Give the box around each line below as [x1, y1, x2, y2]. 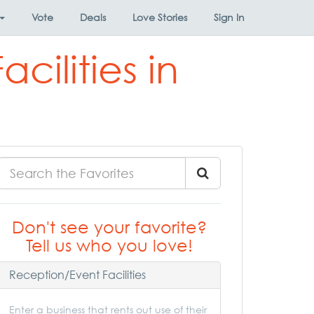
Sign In [214, 11, 245, 23]
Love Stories [132, 11, 187, 23]
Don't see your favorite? [12, 217, 207, 237]
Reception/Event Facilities [9, 268, 146, 282]
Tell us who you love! [26, 235, 193, 255]
